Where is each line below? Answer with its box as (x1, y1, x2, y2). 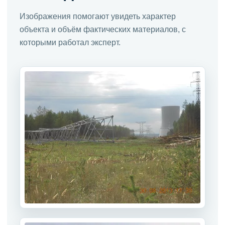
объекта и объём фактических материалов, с (20, 25, 186, 34)
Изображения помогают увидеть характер (20, 12, 176, 21)
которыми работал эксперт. (20, 38, 121, 47)
